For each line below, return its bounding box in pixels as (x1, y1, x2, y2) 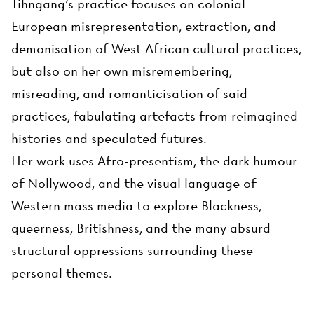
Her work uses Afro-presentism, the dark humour (11, 153, 297, 169)
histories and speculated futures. (11, 131, 207, 146)
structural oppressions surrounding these (11, 243, 253, 259)
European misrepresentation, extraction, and (11, 19, 276, 34)
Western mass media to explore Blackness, (11, 198, 261, 214)
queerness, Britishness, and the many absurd (11, 221, 271, 236)
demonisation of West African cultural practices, (11, 41, 301, 57)
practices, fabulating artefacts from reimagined (11, 109, 298, 124)
